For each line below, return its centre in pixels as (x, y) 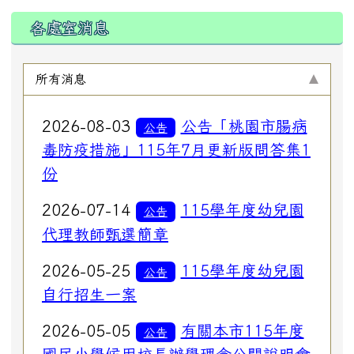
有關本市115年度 (242, 330)
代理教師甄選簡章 (105, 233)
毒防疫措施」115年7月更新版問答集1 (176, 150)
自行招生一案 (89, 294)
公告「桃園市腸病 (244, 126)
